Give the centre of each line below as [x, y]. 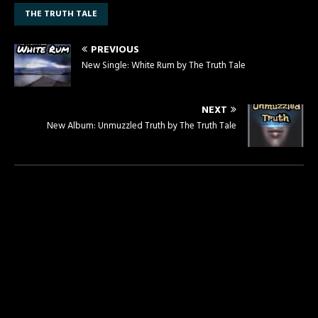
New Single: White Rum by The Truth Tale [164, 65]
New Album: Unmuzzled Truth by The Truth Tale [142, 126]
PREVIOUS [115, 50]
